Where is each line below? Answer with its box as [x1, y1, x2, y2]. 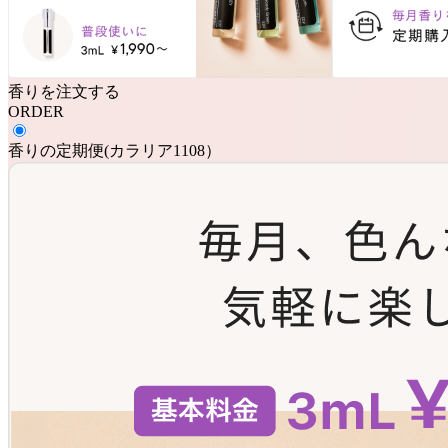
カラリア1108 [109, 141, 205, 159]
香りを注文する [8, 82, 120, 100]
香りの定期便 [8, 141, 104, 159]
